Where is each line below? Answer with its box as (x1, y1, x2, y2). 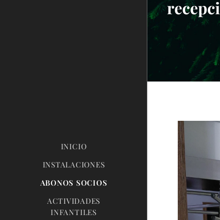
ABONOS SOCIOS (40, 178, 108, 188)
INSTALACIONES (42, 160, 105, 170)
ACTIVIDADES (47, 196, 101, 206)
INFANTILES (51, 207, 97, 218)
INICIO (60, 141, 87, 152)
